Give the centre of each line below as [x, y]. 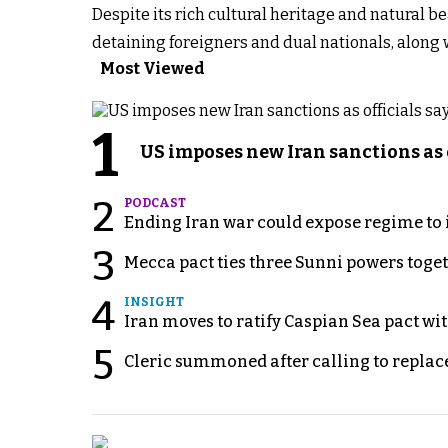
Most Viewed [152, 69]
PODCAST [155, 203]
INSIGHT [154, 302]
